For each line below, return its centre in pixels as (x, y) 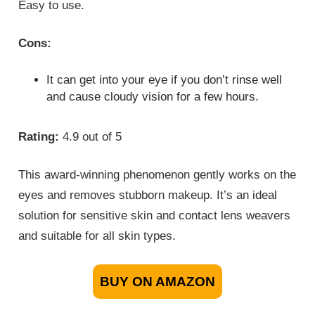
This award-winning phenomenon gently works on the (157, 175)
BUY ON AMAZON (157, 281)
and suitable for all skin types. (97, 236)
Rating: (41, 136)
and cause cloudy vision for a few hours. (153, 96)
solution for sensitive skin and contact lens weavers (155, 216)
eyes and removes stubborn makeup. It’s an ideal (148, 195)
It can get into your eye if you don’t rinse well (165, 79)
